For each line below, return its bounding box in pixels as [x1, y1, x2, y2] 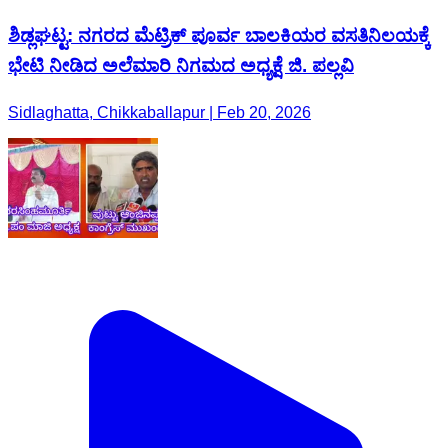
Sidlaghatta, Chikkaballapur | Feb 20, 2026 [8, 104, 311, 121]
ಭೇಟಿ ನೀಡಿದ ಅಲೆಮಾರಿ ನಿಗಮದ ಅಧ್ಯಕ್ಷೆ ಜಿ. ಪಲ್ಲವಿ [8, 55, 354, 77]
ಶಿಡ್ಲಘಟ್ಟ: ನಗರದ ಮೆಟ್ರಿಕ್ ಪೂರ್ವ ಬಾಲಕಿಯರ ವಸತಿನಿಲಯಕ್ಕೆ [8, 25, 430, 47]
